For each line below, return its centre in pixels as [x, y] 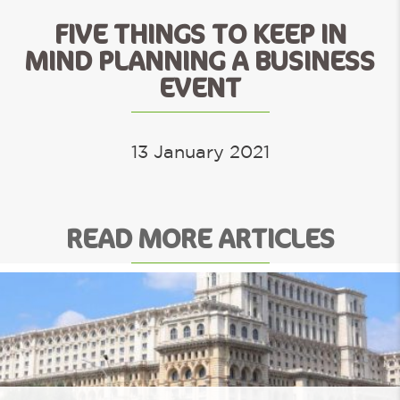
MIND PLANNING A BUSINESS [200, 62]
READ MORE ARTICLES [200, 239]
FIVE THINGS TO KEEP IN [200, 35]
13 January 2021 [200, 151]
